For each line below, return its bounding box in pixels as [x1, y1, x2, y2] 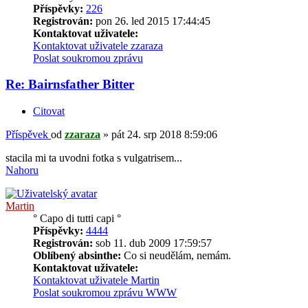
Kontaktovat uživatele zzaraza [33, 39, 163, 52]
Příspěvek [5, 129, 48, 141]
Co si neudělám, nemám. [121, 250, 231, 262]
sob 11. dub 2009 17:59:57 [93, 237, 212, 250]
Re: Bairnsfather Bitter [5, 77, 134, 92]
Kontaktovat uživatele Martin [33, 274, 159, 287]
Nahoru [5, 164, 38, 177]
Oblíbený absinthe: [33, 250, 121, 262]
